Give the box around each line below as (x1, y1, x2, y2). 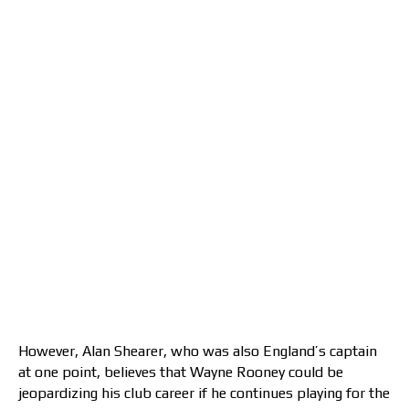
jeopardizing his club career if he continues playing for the (18, 384, 390, 403)
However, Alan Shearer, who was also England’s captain (18, 342, 377, 361)
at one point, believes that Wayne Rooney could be (18, 363, 343, 382)
